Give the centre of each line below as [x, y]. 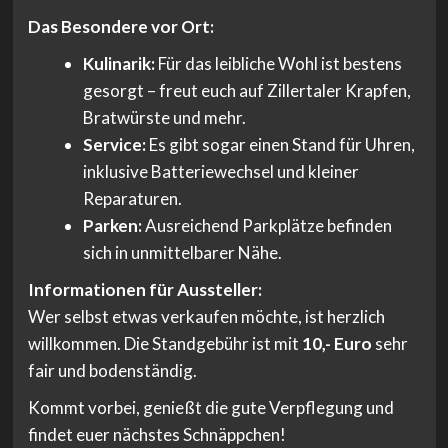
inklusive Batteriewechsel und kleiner [221, 172]
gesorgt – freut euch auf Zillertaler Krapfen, [247, 91]
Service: [114, 145]
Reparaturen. [132, 199]
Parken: [112, 226]
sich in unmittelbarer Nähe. [182, 253]
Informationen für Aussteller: [144, 290]
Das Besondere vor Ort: [120, 27]
